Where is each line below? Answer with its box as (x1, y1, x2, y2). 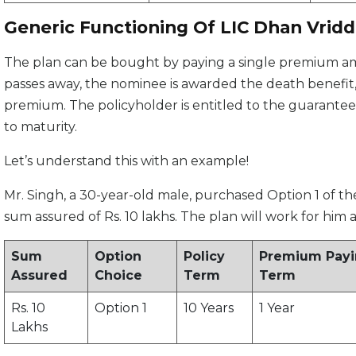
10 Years (184, 300, 234, 316)
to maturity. (4, 119, 77, 135)
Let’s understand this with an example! (4, 153, 249, 169)
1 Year (259, 300, 295, 316)
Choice (95, 268, 142, 284)
